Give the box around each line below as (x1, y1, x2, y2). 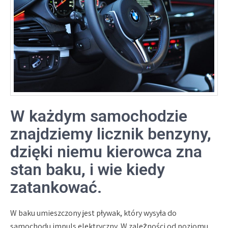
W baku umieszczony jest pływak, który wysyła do (10, 207, 177, 218)
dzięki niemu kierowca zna (10, 141, 202, 161)
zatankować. (10, 177, 102, 197)
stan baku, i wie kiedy (10, 159, 165, 179)
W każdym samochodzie (10, 106, 187, 126)
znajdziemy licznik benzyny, (10, 124, 211, 144)
